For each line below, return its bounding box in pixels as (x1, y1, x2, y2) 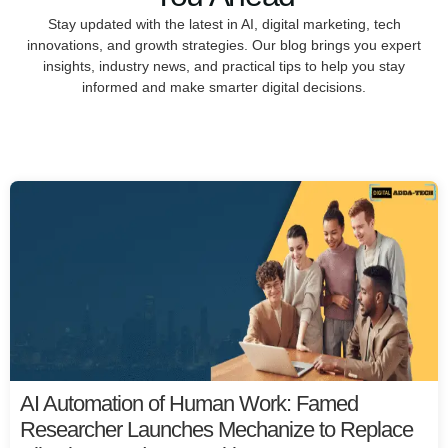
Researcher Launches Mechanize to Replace (20, 416, 413, 442)
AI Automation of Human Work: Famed (20, 390, 358, 416)
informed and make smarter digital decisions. (82, 79, 366, 96)
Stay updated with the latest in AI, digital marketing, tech (47, 16, 401, 33)
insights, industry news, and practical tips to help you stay (43, 58, 405, 75)
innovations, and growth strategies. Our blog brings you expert (27, 37, 421, 54)
